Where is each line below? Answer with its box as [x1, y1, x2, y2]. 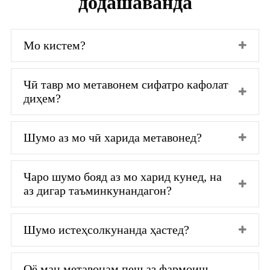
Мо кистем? [24, 38, 86, 52]
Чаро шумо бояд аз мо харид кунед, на [24, 169, 222, 183]
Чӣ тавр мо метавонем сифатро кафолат [24, 77, 228, 91]
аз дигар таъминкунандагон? [24, 183, 172, 197]
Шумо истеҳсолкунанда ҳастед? [24, 222, 189, 236]
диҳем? [24, 91, 61, 105]
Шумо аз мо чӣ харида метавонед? [24, 130, 202, 144]
